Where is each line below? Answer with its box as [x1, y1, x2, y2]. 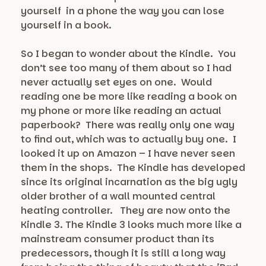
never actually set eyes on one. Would [21, 75, 212, 90]
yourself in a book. [21, 18, 112, 33]
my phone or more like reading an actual [21, 104, 221, 118]
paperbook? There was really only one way [21, 118, 235, 132]
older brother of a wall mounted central [21, 189, 216, 204]
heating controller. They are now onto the [21, 204, 230, 218]
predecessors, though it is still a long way [21, 246, 226, 261]
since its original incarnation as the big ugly [21, 175, 237, 189]
